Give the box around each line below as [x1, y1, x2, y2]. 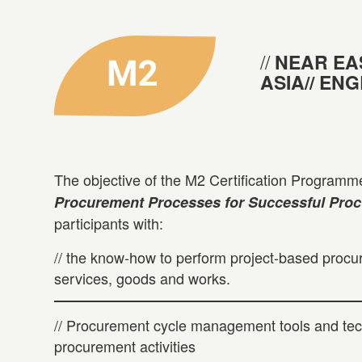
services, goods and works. [54, 267, 230, 288]
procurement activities [54, 335, 196, 357]
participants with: [54, 213, 163, 234]
